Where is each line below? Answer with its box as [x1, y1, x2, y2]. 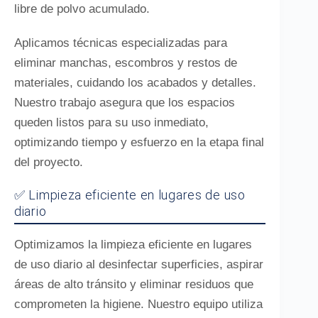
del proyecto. [14, 155, 83, 169]
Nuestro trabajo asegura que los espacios [14, 96, 235, 109]
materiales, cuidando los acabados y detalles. [14, 76, 256, 89]
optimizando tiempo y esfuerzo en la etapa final [14, 136, 264, 149]
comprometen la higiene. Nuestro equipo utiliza [14, 297, 263, 311]
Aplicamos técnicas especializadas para [14, 36, 227, 50]
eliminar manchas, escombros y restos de [14, 56, 237, 70]
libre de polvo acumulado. [14, 2, 150, 16]
